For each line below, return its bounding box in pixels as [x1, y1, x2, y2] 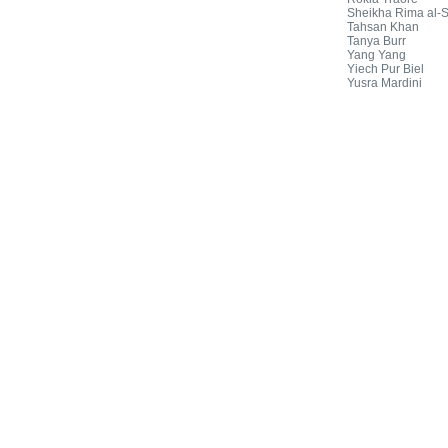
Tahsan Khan [347, 20, 419, 34]
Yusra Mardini [347, 76, 422, 90]
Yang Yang [347, 48, 406, 62]
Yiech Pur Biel [347, 62, 424, 76]
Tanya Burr [347, 34, 406, 48]
